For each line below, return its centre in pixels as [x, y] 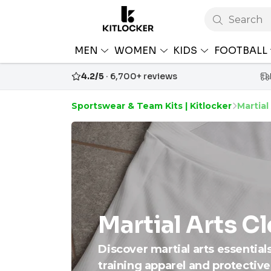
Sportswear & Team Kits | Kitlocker [152, 106]
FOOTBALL [242, 50]
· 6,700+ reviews [141, 77]
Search [246, 20]
